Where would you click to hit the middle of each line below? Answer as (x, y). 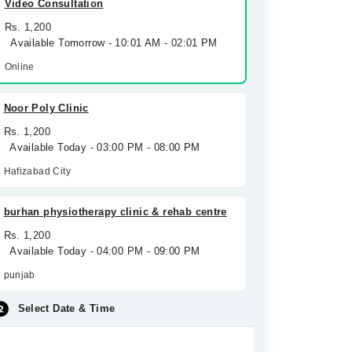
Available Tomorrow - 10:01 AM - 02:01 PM (111, 43)
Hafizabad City (37, 171)
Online (19, 67)
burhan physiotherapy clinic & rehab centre (115, 212)
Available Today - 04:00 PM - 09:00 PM (102, 251)
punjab (19, 275)
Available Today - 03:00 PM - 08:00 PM (102, 147)
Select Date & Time (66, 308)
